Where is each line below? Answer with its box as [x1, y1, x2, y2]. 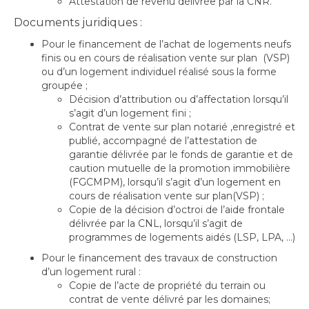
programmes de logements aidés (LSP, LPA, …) [69, 231, 295, 243]
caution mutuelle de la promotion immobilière [69, 162, 290, 175]
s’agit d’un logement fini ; [69, 107, 191, 119]
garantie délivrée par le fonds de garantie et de [69, 148, 293, 161]
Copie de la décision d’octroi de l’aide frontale [69, 203, 285, 216]
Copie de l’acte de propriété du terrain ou [69, 279, 266, 292]
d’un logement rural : [41, 266, 141, 278]
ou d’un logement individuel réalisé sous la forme [41, 66, 277, 78]
